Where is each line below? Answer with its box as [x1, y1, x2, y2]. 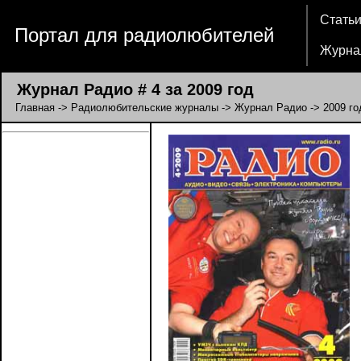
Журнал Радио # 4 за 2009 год [2, 81, 254, 98]
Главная [15, 102, 55, 114]
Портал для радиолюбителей [15, 24, 274, 46]
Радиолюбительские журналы [71, 102, 218, 114]
